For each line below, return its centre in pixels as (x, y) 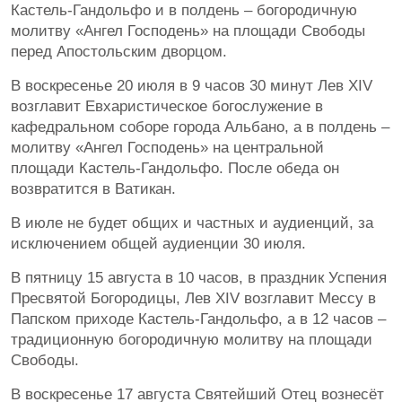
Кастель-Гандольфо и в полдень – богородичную (184, 11)
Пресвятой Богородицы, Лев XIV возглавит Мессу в (193, 299)
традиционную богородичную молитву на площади (192, 340)
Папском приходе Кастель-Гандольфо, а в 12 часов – (198, 319)
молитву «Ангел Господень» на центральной (167, 148)
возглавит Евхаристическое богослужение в (167, 107)
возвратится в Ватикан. (93, 189)
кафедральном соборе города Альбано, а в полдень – (200, 127)
